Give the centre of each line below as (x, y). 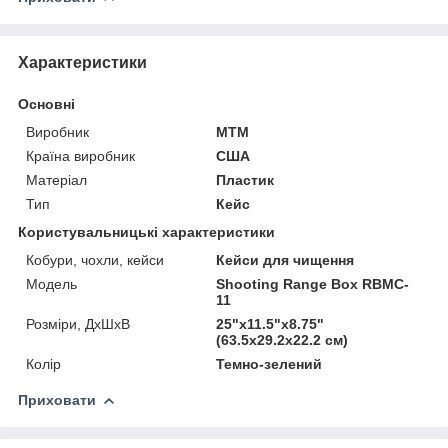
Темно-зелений (269, 363)
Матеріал (56, 179)
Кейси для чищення (285, 259)
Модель (51, 283)
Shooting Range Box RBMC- (313, 283)
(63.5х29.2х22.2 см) (282, 339)
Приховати (57, 399)
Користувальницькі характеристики (146, 231)
